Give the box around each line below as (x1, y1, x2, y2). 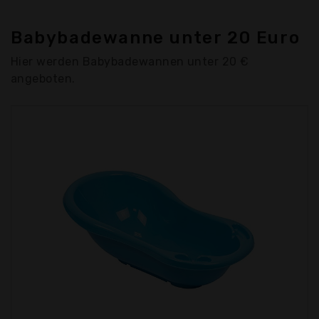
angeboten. (11, 72, 75, 85)
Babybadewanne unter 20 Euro (11, 28, 300, 48)
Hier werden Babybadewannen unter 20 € (11, 55, 249, 68)
